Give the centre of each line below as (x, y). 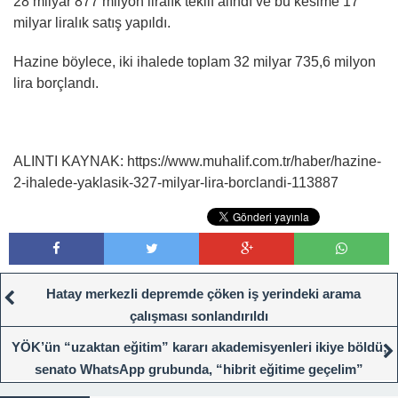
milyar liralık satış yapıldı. (92, 23)
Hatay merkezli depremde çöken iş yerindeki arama (203, 294)
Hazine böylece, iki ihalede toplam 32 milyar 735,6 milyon (195, 62)
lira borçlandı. (56, 84)
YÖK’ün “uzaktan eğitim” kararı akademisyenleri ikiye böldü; (199, 347)
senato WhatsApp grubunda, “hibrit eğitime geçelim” (199, 370)
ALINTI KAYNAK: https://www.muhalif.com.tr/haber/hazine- (197, 162)
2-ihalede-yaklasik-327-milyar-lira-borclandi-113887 (176, 183)
